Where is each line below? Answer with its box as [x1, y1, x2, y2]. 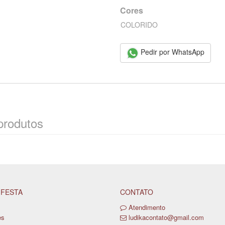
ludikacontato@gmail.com [129, 212, 204, 222]
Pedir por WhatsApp [139, 47, 204, 57]
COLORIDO [121, 20, 158, 30]
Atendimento [127, 202, 165, 212]
